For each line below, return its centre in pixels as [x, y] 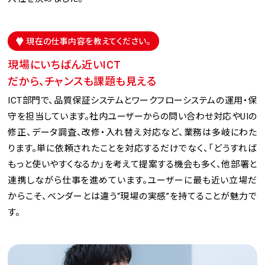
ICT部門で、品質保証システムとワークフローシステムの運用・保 [132, 100]
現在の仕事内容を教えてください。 [88, 41]
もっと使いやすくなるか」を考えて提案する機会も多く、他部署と [132, 164]
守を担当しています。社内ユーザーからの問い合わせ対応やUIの [132, 116]
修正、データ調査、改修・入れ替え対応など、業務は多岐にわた [132, 132]
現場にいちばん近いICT [64, 64]
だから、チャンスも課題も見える [82, 81]
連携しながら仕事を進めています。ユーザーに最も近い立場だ [132, 180]
